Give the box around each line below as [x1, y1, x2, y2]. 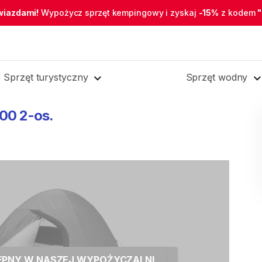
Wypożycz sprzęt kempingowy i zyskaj [39, 8, 199, 18]
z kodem [219, 8, 258, 18]
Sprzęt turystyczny [4, 71, 88, 83]
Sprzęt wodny [185, 71, 248, 83]
